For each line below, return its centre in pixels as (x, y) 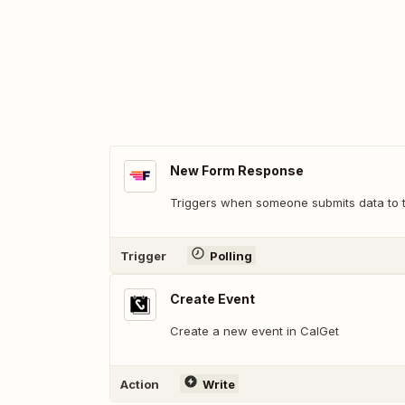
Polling (231, 255)
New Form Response (237, 170)
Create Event (212, 299)
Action (140, 384)
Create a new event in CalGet (254, 331)
